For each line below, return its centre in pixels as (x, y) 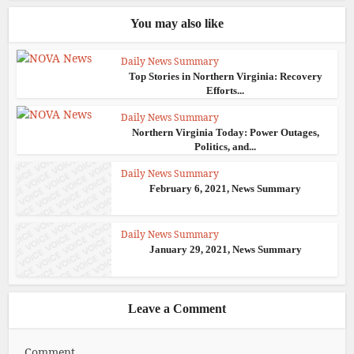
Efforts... (225, 90)
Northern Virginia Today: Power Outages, (225, 132)
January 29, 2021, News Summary (225, 249)
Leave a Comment (177, 308)
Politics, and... (225, 146)
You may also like (177, 23)
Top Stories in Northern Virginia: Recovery (225, 76)
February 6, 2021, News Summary (225, 188)
